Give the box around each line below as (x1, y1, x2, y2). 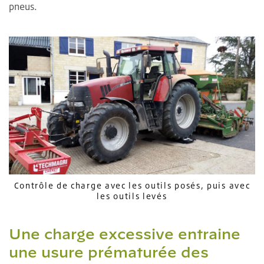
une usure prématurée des (9, 244, 209, 261)
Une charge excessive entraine (9, 226, 240, 243)
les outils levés (97, 191, 167, 202)
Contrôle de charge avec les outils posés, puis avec (14, 180, 250, 191)
